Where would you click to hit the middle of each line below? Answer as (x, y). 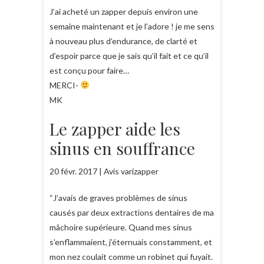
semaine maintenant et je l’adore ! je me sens (132, 26)
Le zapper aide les (115, 129)
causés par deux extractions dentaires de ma (132, 212)
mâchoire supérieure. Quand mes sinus (121, 227)
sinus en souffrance (122, 148)
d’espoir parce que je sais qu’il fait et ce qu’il (129, 56)
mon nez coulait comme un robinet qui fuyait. (131, 257)
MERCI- (65, 85)
